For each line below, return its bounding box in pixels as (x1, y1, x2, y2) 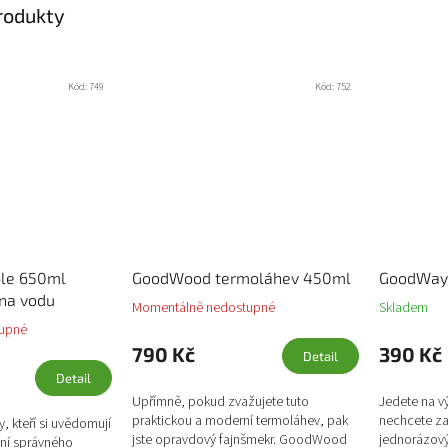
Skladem (379, 297, 428, 318)
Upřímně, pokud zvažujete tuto (131, 391, 309, 412)
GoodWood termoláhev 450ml (131, 267, 351, 287)
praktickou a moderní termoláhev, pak (131, 410, 348, 431)
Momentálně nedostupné (131, 297, 275, 318)
